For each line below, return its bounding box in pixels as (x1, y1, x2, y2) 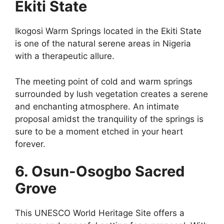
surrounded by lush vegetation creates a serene (15, 88, 208, 99)
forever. (15, 138, 45, 149)
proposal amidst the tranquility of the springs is (15, 113, 203, 124)
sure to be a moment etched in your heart (15, 126, 183, 136)
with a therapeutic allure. (15, 51, 114, 61)
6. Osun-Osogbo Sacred (15, 162, 184, 180)
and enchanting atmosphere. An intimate (15, 101, 179, 111)
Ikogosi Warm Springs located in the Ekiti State (15, 26, 201, 36)
